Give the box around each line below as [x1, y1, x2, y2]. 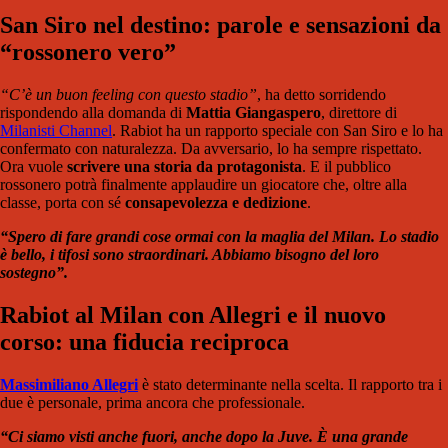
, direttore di [321, 104, 397, 122]
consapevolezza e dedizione [125, 194, 307, 212]
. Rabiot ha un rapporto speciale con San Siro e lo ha [112, 122, 443, 140]
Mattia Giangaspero [186, 104, 321, 122]
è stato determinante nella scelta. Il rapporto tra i [138, 376, 442, 394]
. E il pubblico [302, 158, 391, 176]
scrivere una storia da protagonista [67, 158, 302, 176]
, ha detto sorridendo [257, 86, 386, 104]
